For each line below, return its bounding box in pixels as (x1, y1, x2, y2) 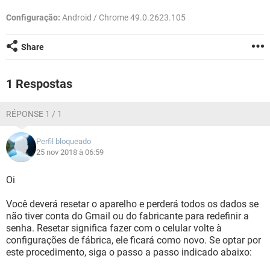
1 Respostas (6, 77, 72, 91)
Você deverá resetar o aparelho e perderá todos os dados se (6, 198, 259, 210)
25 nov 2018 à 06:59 (36, 148, 104, 157)
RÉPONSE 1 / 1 (6, 109, 62, 119)
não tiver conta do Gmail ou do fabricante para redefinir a (6, 210, 249, 222)
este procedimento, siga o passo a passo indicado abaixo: (6, 246, 252, 258)
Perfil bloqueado (36, 137, 91, 146)
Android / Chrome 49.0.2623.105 (60, 13, 186, 22)
